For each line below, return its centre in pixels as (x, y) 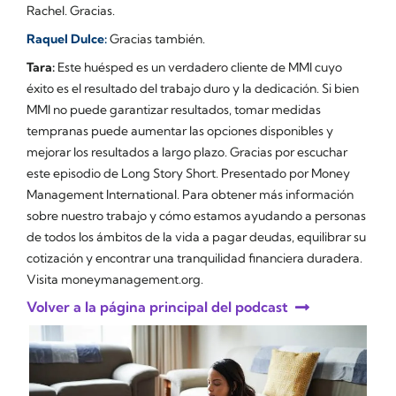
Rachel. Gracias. (71, 10)
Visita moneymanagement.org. (115, 279)
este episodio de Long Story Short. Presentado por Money (188, 173)
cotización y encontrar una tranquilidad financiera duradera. (194, 258)
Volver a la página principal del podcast (157, 306)
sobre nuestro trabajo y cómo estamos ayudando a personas (196, 215)
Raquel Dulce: (67, 38)
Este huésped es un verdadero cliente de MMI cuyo (198, 67)
